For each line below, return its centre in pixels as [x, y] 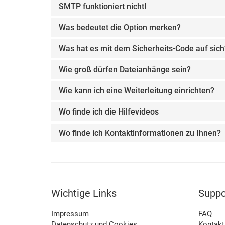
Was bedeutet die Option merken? [120, 27]
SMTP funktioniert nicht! [102, 6]
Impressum [70, 214]
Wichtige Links [84, 193]
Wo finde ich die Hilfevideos [109, 112]
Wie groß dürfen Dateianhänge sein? [125, 70]
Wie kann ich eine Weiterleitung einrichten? [137, 91]
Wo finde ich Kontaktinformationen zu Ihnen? [140, 133]
